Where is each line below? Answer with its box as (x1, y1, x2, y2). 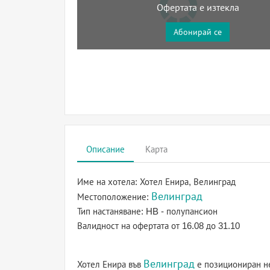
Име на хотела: (77, 177, 140, 187)
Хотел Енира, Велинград (140, 177, 236, 187)
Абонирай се (174, 27, 222, 37)
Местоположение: (77, 192, 151, 202)
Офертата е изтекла (156, 2, 239, 13)
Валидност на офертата (77, 221, 171, 231)
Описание (86, 144, 125, 154)
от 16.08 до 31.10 (171, 221, 240, 231)
